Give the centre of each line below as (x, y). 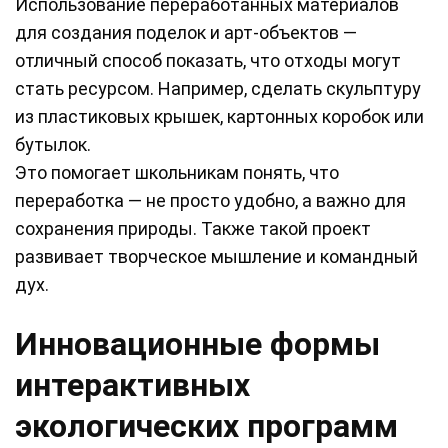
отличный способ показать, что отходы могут (208, 61)
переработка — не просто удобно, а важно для (210, 201)
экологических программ (206, 426)
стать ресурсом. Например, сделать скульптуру (218, 89)
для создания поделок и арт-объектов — (186, 33)
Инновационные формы (197, 344)
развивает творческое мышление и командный (216, 257)
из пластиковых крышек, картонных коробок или (219, 117)
